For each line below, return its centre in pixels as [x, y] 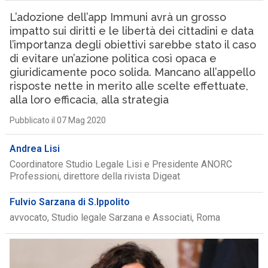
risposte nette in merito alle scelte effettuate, [129, 86]
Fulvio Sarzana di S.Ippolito [69, 202]
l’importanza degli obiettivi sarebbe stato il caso [133, 45]
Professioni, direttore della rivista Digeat [95, 176]
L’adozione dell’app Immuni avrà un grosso [118, 17]
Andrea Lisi [34, 149]
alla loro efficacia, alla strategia [89, 100]
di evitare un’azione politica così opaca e [113, 58]
